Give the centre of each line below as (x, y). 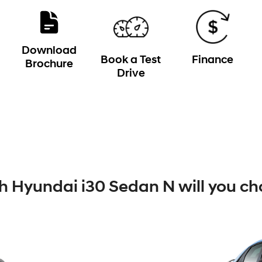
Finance (213, 61)
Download (49, 51)
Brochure (49, 65)
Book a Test (131, 61)
